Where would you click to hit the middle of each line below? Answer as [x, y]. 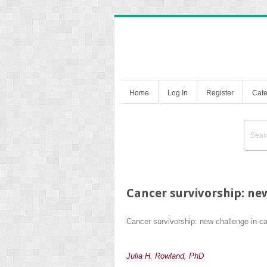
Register [220, 93]
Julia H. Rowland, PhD [165, 256]
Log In [178, 93]
